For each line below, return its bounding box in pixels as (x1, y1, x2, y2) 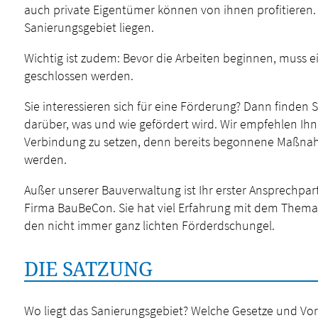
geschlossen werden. (23, 67, 133, 84)
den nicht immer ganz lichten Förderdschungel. (23, 217, 275, 234)
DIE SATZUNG (23, 255, 153, 282)
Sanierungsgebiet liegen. (23, 19, 154, 35)
